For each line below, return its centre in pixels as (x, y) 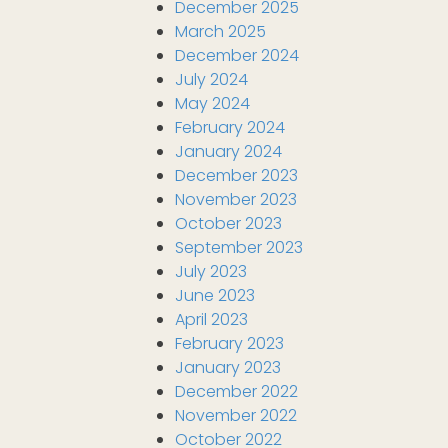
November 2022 (236, 415)
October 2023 (228, 223)
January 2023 (228, 367)
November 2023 (236, 199)
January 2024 (228, 151)
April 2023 (211, 319)
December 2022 (236, 391)
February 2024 (230, 127)
